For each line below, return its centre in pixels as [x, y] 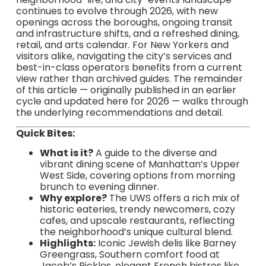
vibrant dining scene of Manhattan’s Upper [140, 164]
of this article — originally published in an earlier [126, 90]
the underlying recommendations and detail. [119, 112]
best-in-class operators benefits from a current [129, 67]
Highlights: [67, 243]
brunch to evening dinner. [99, 187]
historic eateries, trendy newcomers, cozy [137, 210]
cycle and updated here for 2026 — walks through [132, 101]
